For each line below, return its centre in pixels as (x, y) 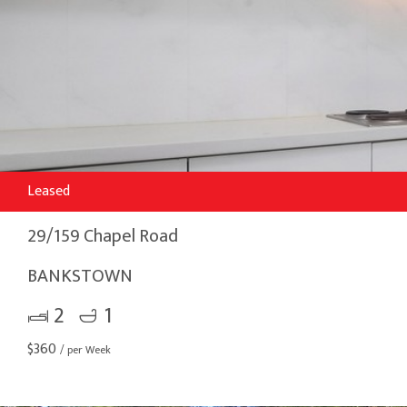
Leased (49, 191)
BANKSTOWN (80, 276)
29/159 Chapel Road (103, 236)
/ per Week (85, 349)
